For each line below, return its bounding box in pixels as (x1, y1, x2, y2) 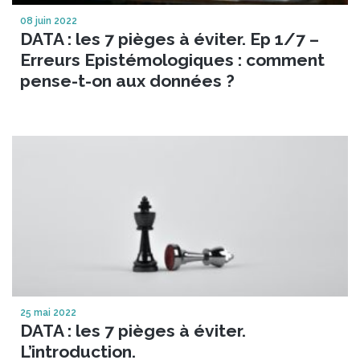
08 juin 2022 (20, 14, 77, 27)
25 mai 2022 (20, 306, 76, 318)
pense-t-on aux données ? (20, 70, 235, 91)
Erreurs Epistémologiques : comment (20, 49, 325, 70)
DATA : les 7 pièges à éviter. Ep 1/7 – (20, 28, 319, 49)
